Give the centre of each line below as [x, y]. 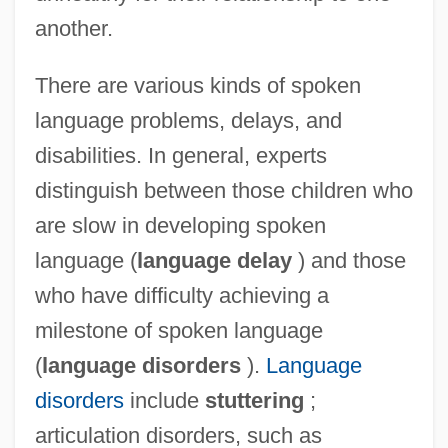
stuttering [254, 401]
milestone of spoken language [178, 331]
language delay [214, 261]
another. [73, 29]
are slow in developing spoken [180, 226]
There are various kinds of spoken [197, 86]
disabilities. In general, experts [180, 156]
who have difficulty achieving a [181, 296]
